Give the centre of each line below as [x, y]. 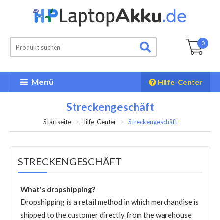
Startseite [57, 122]
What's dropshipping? [58, 189]
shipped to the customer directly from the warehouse [106, 215]
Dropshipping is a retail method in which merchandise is [110, 202]
